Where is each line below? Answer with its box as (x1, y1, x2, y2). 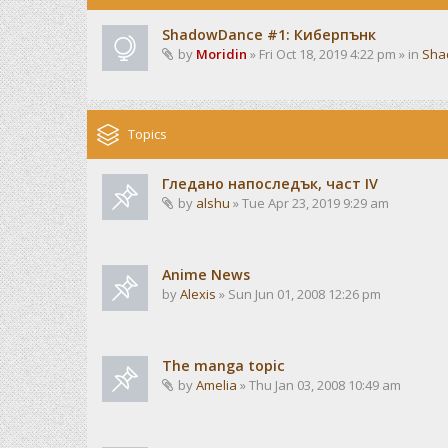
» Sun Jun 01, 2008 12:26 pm (216, 285, 381, 303)
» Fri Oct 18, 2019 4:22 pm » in (247, 45, 422, 63)
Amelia (196, 376, 237, 394)
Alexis (180, 285, 216, 303)
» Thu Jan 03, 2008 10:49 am (237, 376, 401, 394)
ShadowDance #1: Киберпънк (162, 25, 376, 44)
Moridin (196, 45, 247, 63)
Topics (128, 125, 167, 143)
